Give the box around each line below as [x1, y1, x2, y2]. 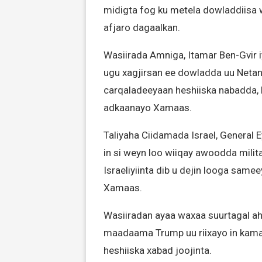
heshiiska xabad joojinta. [104, 244, 212, 256]
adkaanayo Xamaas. [104, 102, 192, 113]
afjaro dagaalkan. [104, 22, 180, 33]
